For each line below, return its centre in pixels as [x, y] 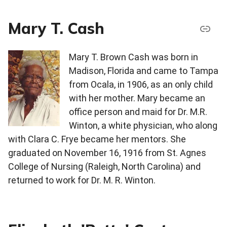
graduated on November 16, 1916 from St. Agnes [107, 153]
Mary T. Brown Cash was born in [134, 57]
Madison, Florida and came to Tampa [144, 71]
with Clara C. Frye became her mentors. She [97, 139]
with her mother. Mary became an [137, 98]
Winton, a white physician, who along [143, 126]
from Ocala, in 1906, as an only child [141, 85]
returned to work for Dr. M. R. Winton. [82, 180]
